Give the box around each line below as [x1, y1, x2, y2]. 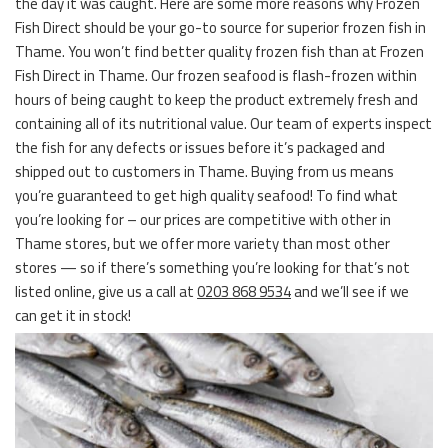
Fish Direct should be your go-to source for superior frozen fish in [15, 13, 426, 42]
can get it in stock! [15, 301, 131, 330]
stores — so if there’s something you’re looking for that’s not [15, 253, 410, 282]
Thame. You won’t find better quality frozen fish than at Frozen [15, 37, 424, 66]
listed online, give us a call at [15, 277, 197, 306]
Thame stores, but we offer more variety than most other [15, 229, 390, 258]
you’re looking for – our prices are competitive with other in [15, 205, 391, 234]
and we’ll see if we [291, 277, 409, 306]
